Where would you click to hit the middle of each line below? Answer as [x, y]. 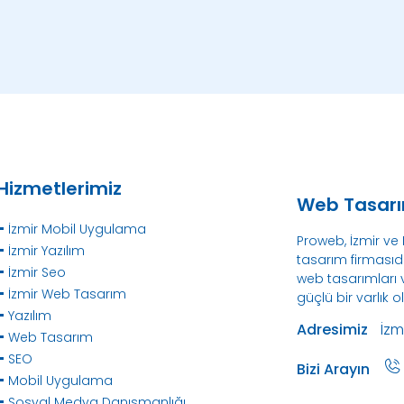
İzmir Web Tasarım [68, 294]
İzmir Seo [37, 273]
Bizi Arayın [333, 370]
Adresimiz [332, 330]
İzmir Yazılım [47, 251]
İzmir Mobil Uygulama [78, 230]
